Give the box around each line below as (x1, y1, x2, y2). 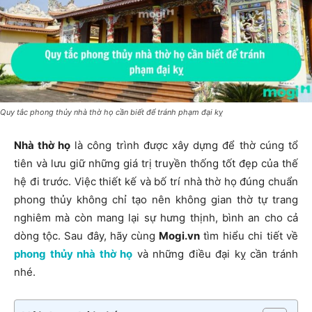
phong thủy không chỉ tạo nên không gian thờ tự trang (14, 193, 298, 207)
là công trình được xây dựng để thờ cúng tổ (70, 139, 298, 153)
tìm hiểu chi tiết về (200, 229, 298, 243)
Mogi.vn (159, 229, 200, 243)
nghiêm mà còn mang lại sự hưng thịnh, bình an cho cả (14, 211, 298, 225)
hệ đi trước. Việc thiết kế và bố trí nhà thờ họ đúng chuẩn (14, 175, 298, 189)
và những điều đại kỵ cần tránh (132, 247, 298, 261)
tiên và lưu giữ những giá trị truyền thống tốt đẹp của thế (14, 157, 298, 171)
